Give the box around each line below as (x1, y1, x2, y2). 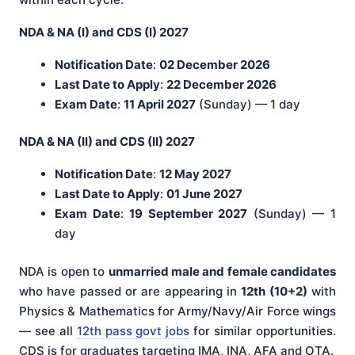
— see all (19, 323, 77, 338)
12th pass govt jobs (76, 323, 190, 338)
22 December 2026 (166, 76, 277, 92)
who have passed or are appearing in (19, 283, 242, 299)
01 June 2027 (166, 186, 242, 202)
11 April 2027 (124, 96, 196, 112)
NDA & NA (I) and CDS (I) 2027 (19, 24, 189, 40)
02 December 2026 (159, 56, 270, 72)
